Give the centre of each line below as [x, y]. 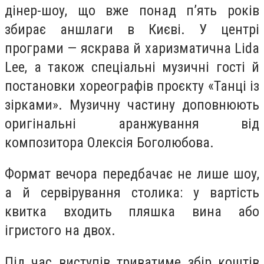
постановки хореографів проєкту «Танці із [132, 86]
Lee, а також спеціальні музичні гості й [132, 67]
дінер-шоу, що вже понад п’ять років [132, 10]
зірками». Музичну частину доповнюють [132, 105]
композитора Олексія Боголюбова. [109, 142]
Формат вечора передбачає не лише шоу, [132, 174]
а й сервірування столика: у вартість [132, 193]
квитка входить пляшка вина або [132, 212]
